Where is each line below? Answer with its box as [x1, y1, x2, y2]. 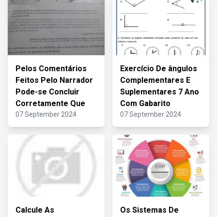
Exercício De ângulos [120, 64, 197, 73]
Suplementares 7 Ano [120, 87, 199, 96]
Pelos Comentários [15, 64, 87, 73]
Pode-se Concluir [15, 87, 79, 96]
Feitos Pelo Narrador [15, 76, 93, 85]
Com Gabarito [120, 99, 170, 108]
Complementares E [120, 76, 190, 85]
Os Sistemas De [120, 205, 179, 215]
